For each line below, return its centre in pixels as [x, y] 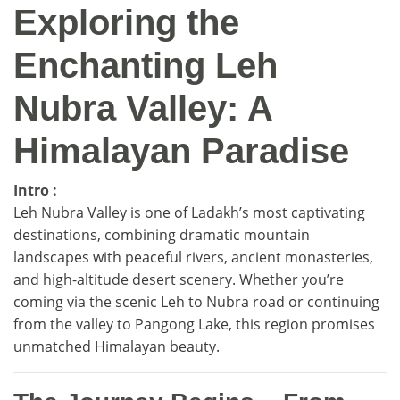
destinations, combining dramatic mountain [162, 235]
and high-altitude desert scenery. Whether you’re [179, 279]
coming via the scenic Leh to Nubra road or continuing [196, 302]
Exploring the [126, 22]
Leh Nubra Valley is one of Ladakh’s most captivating [189, 212]
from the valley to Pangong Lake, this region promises [194, 324]
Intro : [35, 190]
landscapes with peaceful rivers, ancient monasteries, [193, 257]
